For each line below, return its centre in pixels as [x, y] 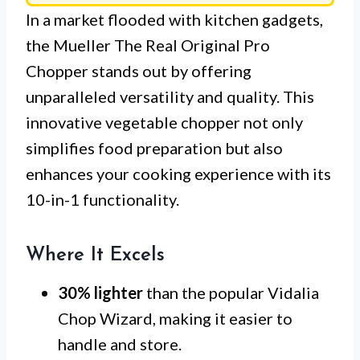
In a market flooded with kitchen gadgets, [174, 20]
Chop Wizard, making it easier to [175, 319]
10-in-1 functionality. [102, 200]
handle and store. [120, 344]
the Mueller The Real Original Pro [148, 45]
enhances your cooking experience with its [178, 174]
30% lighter [100, 293]
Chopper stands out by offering [139, 71]
